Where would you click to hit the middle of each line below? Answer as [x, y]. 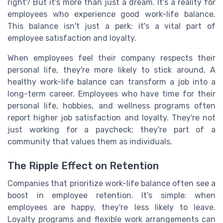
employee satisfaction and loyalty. [72, 38]
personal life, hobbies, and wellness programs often [111, 106]
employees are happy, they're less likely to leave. [111, 207]
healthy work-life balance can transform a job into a [111, 82]
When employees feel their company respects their [111, 58]
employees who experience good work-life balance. [111, 14]
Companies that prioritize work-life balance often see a [111, 183]
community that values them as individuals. [90, 141]
